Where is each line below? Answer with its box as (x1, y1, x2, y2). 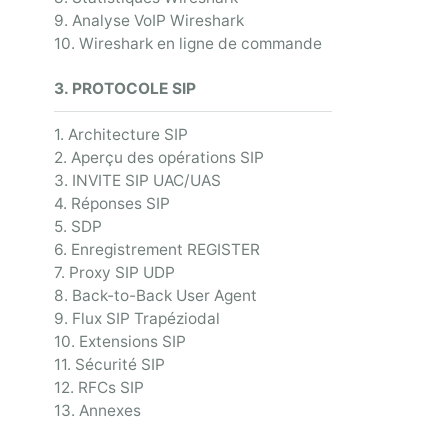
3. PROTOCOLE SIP (54, 79, 196, 99)
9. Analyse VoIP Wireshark (54, 11, 244, 31)
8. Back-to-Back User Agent (54, 286, 257, 306)
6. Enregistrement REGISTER (54, 240, 260, 260)
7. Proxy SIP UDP (54, 263, 175, 283)
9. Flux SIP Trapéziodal (54, 309, 220, 329)
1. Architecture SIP (54, 125, 188, 145)
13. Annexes (54, 401, 141, 421)
